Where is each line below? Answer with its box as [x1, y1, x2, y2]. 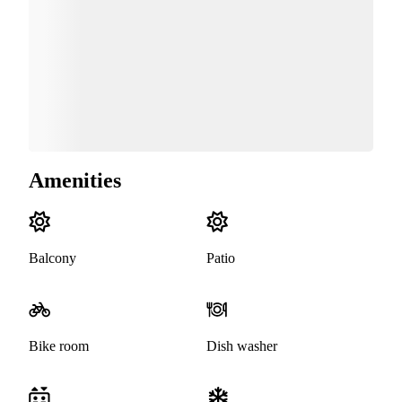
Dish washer [206, 338, 277, 354]
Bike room [29, 338, 89, 354]
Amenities [29, 169, 121, 193]
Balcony [29, 250, 76, 267]
